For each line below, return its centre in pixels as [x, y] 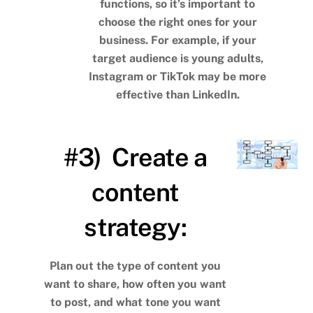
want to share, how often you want [136, 284]
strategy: [135, 227]
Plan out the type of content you [136, 266]
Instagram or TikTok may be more [178, 77]
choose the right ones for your [177, 22]
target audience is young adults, [177, 59]
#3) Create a [135, 158]
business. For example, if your [177, 41]
